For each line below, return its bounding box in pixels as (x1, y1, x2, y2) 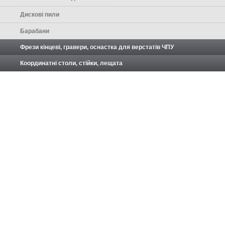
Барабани (20, 28, 49, 35)
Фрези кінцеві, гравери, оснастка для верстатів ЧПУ (20, 44, 174, 51)
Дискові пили (20, 11, 59, 19)
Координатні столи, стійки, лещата (20, 60, 123, 67)
